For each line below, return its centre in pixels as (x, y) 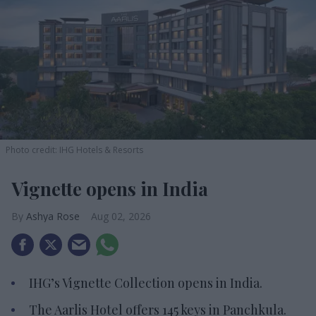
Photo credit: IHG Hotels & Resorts (74, 150)
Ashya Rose (53, 217)
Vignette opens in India (110, 189)
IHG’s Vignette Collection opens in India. (146, 283)
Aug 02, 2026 (121, 217)
